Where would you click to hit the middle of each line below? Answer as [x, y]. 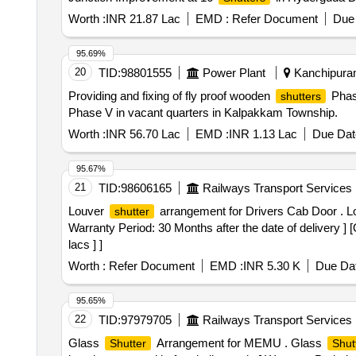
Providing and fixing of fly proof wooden [170, 96]
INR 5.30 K [271, 266]
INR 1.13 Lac [263, 134]
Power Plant [234, 73]
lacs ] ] [85, 244]
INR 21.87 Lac [143, 19]
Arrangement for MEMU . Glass [239, 343]
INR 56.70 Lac [143, 134]
